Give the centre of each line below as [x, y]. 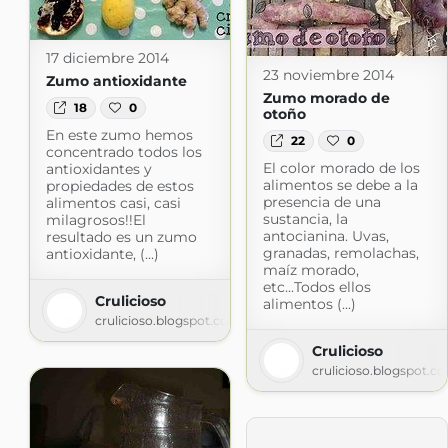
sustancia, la [305, 218]
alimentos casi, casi [113, 202]
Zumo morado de [326, 97]
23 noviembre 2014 [328, 74]
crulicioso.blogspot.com [167, 320]
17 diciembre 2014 [107, 57]
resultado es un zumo [121, 236]
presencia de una [321, 201]
